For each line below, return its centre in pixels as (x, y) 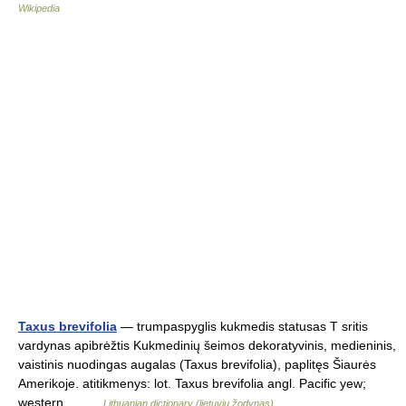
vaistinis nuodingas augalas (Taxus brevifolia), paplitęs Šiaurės (197, 364)
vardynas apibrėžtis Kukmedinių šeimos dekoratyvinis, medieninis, (207, 345)
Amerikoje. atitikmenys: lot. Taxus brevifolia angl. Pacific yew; (192, 383)
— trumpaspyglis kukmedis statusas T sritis (242, 326)
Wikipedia (39, 8)
